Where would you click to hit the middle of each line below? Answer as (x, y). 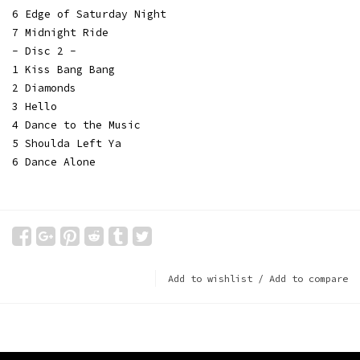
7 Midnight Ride (60, 33)
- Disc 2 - (44, 51)
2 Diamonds (44, 88)
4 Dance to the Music (76, 125)
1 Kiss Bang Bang (63, 70)
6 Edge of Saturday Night (89, 14)
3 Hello (35, 106)
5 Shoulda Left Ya (67, 143)
